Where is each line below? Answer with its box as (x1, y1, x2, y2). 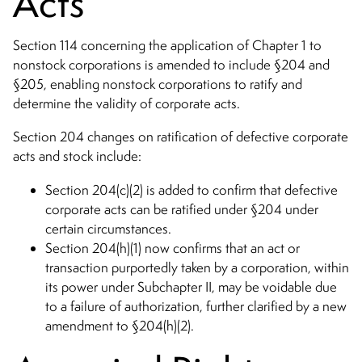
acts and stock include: (13, 147, 141, 166)
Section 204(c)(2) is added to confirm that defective (45, 180, 338, 199)
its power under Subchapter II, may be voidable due (45, 277, 337, 296)
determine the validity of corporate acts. (13, 94, 240, 112)
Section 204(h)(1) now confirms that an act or (45, 238, 300, 257)
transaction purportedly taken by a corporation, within (45, 258, 349, 276)
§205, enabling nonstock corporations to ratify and (13, 74, 302, 93)
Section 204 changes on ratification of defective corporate (13, 128, 348, 146)
